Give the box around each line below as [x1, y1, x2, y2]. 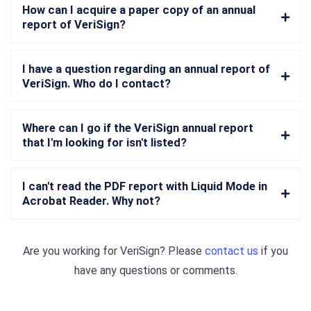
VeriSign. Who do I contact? [22, 76, 171, 90]
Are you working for [23, 244, 120, 258]
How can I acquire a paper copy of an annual [22, 3, 255, 17]
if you [258, 244, 288, 258]
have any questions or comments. [74, 264, 237, 278]
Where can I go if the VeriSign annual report [22, 121, 253, 135]
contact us [205, 244, 258, 258]
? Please [160, 244, 205, 258]
